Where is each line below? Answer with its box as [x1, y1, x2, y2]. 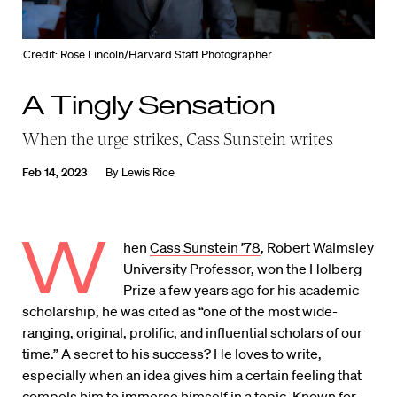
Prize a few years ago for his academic [123, 281, 360, 300]
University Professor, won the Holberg [123, 260, 362, 278]
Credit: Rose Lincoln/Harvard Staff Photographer [23, 47, 273, 63]
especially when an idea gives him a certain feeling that [22, 366, 362, 385]
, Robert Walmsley [261, 238, 375, 257]
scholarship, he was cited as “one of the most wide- [22, 302, 338, 321]
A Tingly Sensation [22, 89, 276, 121]
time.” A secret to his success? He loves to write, [22, 345, 322, 363]
